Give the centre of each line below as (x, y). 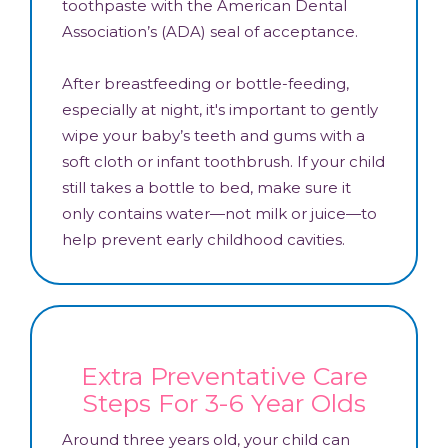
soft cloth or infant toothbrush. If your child (223, 161)
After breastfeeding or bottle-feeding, (205, 83)
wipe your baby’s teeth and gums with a (213, 135)
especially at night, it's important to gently (220, 109)
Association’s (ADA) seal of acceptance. (210, 31)
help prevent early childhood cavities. (203, 239)
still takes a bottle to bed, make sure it (206, 187)
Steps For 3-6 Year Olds (224, 402)
